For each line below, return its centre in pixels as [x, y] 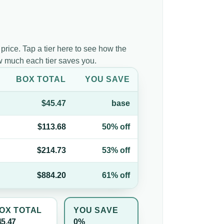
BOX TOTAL [41, 79]
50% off [116, 126]
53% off [116, 150]
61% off [116, 175]
